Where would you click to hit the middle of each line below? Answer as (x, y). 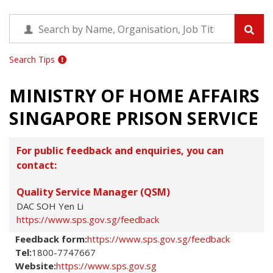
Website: (36, 265)
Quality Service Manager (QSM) (93, 192)
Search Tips (32, 59)
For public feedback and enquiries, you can (120, 150)
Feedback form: (51, 239)
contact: (37, 165)
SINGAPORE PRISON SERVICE (134, 118)
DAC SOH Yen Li (50, 206)
